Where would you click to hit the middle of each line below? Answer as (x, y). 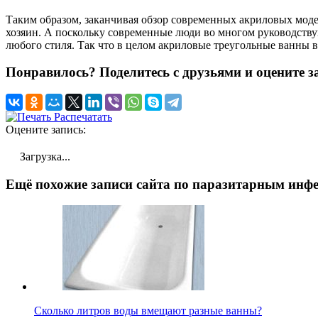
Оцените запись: (46, 129)
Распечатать (82, 116)
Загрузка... (44, 156)
